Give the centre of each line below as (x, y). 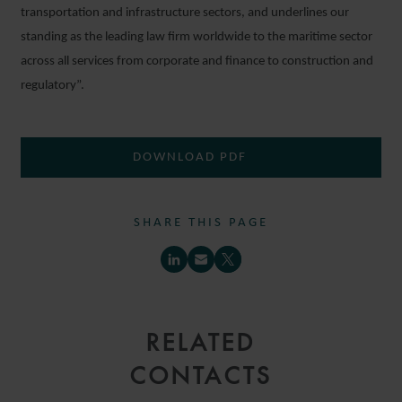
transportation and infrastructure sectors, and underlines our (185, 13)
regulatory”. (52, 86)
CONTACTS (201, 376)
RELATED (201, 343)
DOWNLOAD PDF (192, 157)
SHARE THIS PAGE (201, 223)
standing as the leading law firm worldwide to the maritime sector (197, 37)
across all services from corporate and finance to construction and (197, 61)
